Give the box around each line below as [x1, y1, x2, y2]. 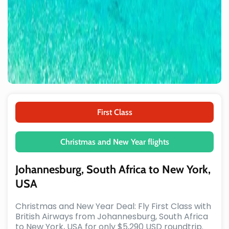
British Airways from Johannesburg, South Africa [15, 210, 208, 222]
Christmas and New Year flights [60, 136, 169, 147]
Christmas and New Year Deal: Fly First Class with [15, 200, 211, 212]
